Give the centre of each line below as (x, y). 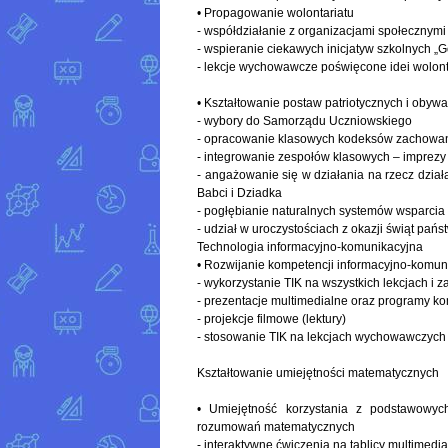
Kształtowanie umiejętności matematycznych (318, 373)
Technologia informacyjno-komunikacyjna (310, 247)
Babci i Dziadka (239, 193)
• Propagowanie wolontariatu (275, 13)
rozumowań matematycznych (276, 427)
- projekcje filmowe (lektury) (271, 319)
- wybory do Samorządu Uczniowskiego (304, 121)
